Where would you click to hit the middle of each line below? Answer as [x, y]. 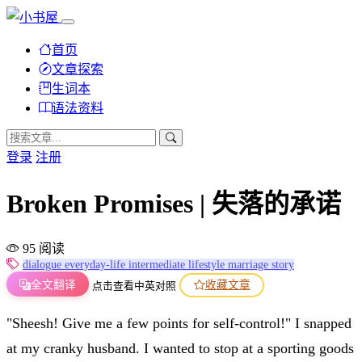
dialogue [44, 264]
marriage [250, 264]
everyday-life [97, 264]
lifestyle [208, 264]
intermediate [158, 264]
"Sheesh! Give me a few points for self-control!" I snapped [179, 323]
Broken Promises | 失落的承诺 [174, 204]
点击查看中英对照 [134, 286]
